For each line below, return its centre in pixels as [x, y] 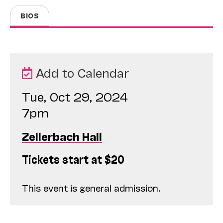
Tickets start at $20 [73, 158]
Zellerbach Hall [62, 136]
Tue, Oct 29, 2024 [75, 96]
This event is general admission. [91, 187]
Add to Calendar [81, 72]
